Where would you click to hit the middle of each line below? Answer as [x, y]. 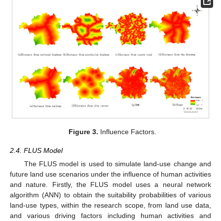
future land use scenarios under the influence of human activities [110, 174]
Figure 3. [84, 131]
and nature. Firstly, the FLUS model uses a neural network [110, 184]
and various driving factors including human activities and [110, 215]
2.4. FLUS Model [36, 150]
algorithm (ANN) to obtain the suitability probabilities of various [110, 195]
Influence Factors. [128, 131]
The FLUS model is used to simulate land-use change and [117, 164]
